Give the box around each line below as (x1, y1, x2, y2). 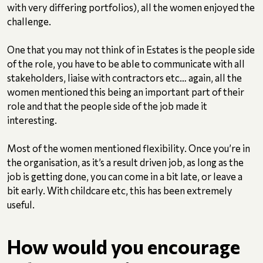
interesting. (7, 114, 57, 126)
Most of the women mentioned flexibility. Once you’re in (7, 142, 250, 154)
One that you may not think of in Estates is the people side (7, 43, 255, 56)
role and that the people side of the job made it (7, 100, 207, 112)
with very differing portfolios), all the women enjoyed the (7, 1, 255, 14)
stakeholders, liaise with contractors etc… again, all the (7, 72, 242, 84)
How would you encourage (7, 234, 240, 259)
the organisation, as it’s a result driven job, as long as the (7, 156, 244, 168)
